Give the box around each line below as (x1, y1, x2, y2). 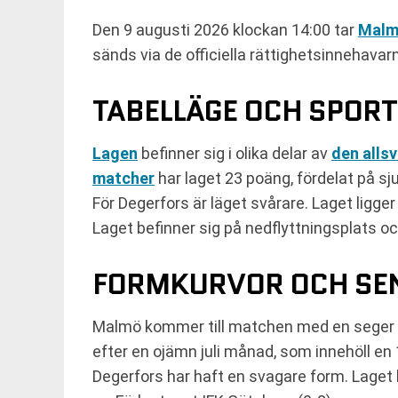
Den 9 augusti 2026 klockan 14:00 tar (92, 20, 358, 40)
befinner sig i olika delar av (138, 144, 331, 163)
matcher (92, 169, 155, 188)
